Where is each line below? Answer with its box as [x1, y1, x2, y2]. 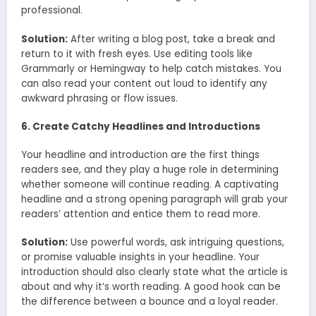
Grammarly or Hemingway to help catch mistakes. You [21, 61, 281, 75]
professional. [21, 4, 83, 18]
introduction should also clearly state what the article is [21, 265, 288, 279]
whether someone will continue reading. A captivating [21, 178, 279, 191]
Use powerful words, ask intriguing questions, [68, 236, 284, 250]
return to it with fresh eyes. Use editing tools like [21, 47, 253, 61]
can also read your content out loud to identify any [21, 76, 267, 90]
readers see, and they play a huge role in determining [21, 163, 279, 176]
